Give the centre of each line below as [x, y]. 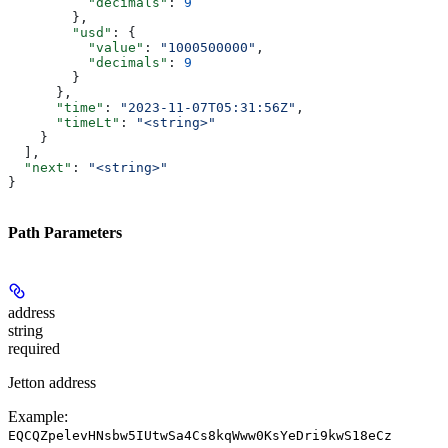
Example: [38, 416]
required [34, 348]
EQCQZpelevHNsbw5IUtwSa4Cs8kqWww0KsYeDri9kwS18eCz [200, 435]
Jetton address [52, 382]
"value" [76, 48]
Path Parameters [65, 233]
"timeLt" [64, 123]
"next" [40, 168]
